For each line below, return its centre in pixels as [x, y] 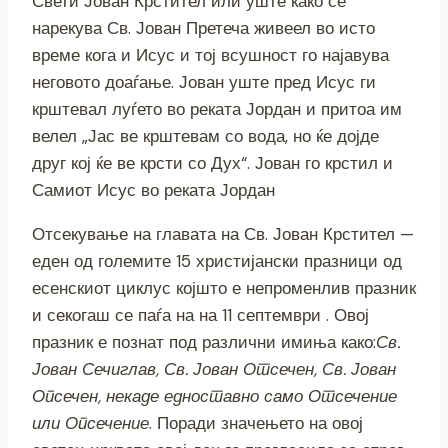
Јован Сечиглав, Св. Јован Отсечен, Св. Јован [214, 368]
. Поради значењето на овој [256, 422]
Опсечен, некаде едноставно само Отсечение [214, 395]
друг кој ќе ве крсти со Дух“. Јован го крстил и [212, 162]
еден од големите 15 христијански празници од [217, 260]
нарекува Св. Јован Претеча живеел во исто [203, 27]
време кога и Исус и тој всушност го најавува [210, 54]
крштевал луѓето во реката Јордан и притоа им [217, 108]
